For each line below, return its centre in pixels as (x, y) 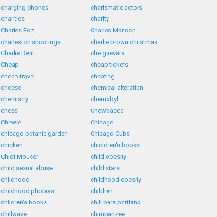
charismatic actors (117, 7)
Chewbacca (107, 110)
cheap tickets (110, 65)
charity (100, 19)
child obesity (109, 156)
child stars (105, 168)
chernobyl (105, 99)
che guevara (108, 53)
